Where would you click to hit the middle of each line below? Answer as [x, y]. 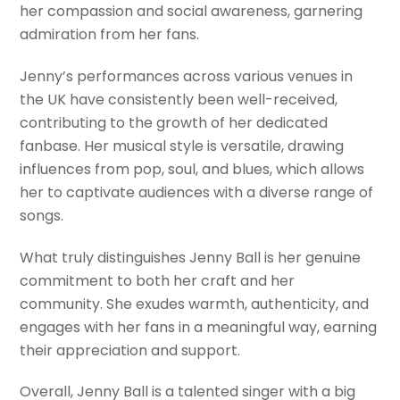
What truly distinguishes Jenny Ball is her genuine [191, 257]
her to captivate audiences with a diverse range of [197, 192]
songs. [42, 215]
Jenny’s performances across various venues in [187, 76]
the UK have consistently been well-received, [179, 99]
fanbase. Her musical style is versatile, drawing [182, 146]
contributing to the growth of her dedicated [174, 122]
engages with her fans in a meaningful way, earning [199, 327]
